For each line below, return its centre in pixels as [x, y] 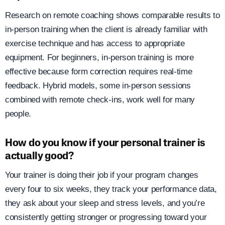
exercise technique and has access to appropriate [95, 43]
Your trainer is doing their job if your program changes [102, 175]
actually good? [39, 157]
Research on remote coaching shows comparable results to [113, 15]
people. [18, 114]
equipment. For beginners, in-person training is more [99, 57]
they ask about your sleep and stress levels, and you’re [105, 203]
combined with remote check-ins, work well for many [100, 99]
